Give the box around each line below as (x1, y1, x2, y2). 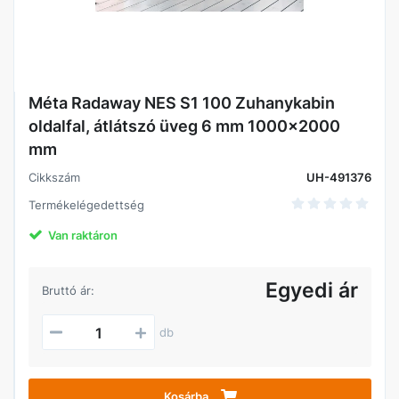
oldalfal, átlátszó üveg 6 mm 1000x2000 (28, 117, 340, 135)
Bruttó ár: (42, 283, 94, 297)
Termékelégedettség (28, 198, 144, 212)
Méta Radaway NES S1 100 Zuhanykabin (28, 94, 335, 112)
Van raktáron (48, 228, 118, 242)
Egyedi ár (265, 278, 358, 303)
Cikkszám (28, 170, 80, 184)
